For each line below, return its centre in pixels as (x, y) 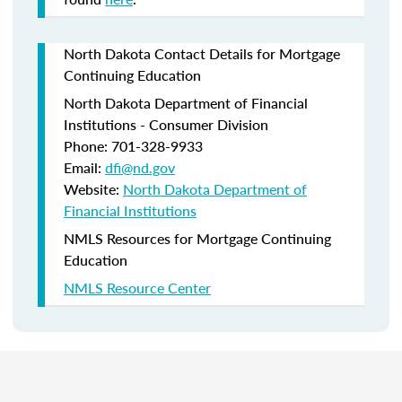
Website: (93, 189)
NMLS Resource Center (137, 288)
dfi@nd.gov (140, 167)
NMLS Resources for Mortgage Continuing (197, 238)
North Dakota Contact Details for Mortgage (202, 53)
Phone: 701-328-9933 (133, 146)
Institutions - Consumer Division (166, 124)
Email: (84, 167)
